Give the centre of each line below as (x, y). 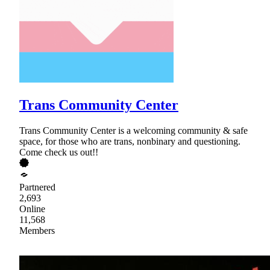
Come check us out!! (59, 152)
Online (32, 209)
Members (37, 230)
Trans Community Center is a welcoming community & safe (133, 130)
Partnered (37, 187)
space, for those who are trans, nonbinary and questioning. (130, 141)
